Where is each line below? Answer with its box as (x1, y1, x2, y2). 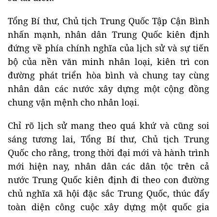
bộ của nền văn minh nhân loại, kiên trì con (8, 56, 209, 68)
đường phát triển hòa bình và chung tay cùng (8, 69, 209, 81)
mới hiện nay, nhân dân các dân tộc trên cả (8, 160, 209, 172)
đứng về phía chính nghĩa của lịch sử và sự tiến (8, 42, 209, 54)
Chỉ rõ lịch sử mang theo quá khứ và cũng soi (8, 120, 209, 132)
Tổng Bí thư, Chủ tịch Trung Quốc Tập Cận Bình (8, 15, 209, 27)
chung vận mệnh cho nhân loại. (8, 96, 139, 108)
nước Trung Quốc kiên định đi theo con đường (8, 174, 209, 186)
